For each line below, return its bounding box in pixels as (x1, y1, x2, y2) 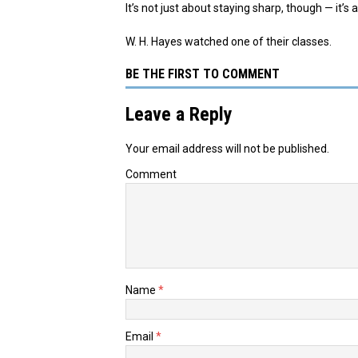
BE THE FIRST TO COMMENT (125, 66, 280, 82)
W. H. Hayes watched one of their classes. (125, 34, 332, 48)
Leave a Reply (125, 102, 233, 125)
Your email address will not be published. (125, 141, 329, 155)
